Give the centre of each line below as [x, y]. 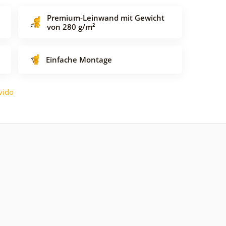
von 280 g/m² [71, 26]
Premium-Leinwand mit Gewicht [106, 17]
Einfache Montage [79, 59]
